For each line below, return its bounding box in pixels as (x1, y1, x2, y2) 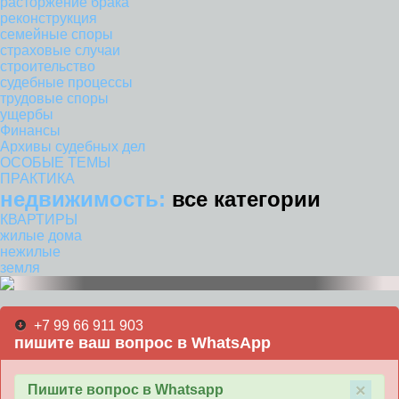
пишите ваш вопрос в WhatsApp (14, 334, 271, 352)
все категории (172, 187, 321, 211)
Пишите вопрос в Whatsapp (28, 382, 224, 397)
